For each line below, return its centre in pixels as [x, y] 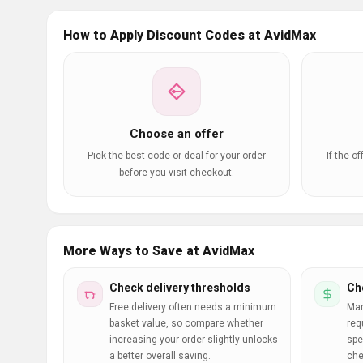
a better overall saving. [160, 356]
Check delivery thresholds [180, 288]
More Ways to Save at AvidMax [159, 251]
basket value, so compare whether [186, 323]
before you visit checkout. [177, 173]
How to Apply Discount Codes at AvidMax [190, 35]
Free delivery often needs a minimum [193, 307]
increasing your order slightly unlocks [194, 340]
